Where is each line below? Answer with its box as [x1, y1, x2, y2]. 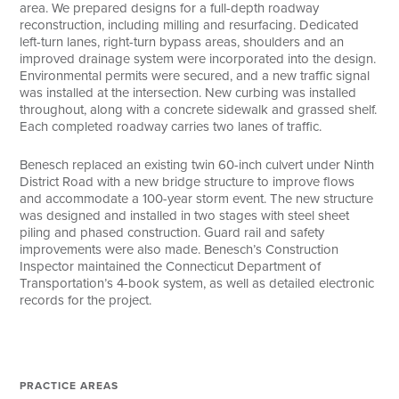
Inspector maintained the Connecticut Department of [20, 256, 322, 276]
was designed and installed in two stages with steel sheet [20, 205, 350, 225]
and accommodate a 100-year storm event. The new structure [20, 188, 374, 208]
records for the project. [20, 289, 152, 310]
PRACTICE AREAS [20, 377, 119, 394]
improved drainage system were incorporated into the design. [20, 48, 377, 69]
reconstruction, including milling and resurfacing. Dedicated [20, 14, 360, 35]
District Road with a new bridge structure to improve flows [20, 171, 355, 191]
